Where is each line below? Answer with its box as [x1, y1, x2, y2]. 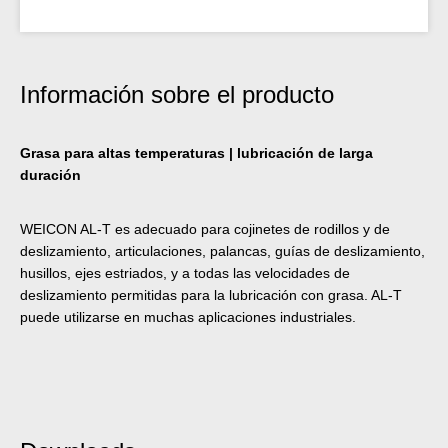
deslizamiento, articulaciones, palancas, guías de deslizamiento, [20, 242, 425, 259]
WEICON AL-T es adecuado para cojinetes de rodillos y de [20, 220, 390, 237]
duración [20, 166, 81, 183]
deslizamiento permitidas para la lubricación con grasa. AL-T [20, 286, 402, 303]
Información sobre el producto [20, 80, 334, 108]
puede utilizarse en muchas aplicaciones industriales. [20, 308, 356, 325]
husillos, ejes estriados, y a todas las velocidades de [20, 264, 350, 281]
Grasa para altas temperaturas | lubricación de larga [20, 144, 373, 161]
